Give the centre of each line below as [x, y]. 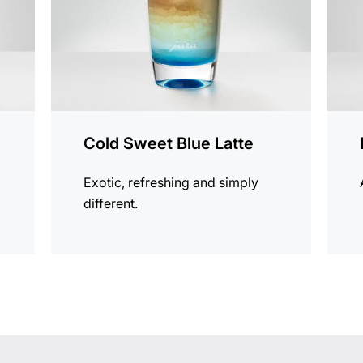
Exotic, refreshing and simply [171, 183]
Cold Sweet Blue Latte [169, 144]
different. [111, 204]
